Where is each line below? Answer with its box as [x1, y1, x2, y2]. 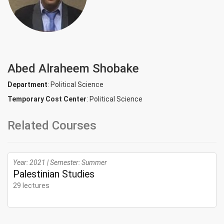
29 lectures [13, 181, 49, 189]
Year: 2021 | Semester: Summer [13, 158, 107, 166]
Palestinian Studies [13, 168, 94, 180]
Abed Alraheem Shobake [7, 61, 139, 75]
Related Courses [7, 118, 96, 132]
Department [7, 80, 47, 88]
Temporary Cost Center [7, 95, 86, 103]
